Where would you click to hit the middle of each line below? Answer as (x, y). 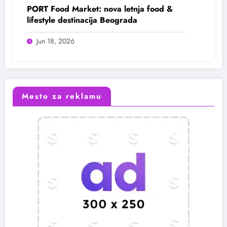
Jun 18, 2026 (55, 41)
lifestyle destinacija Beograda (82, 20)
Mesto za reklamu (62, 96)
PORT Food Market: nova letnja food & (100, 9)
